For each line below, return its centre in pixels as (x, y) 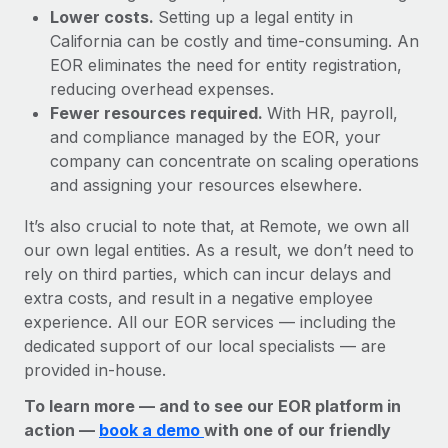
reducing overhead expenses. (162, 88)
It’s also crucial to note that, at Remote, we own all (216, 225)
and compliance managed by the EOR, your (215, 136)
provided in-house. (95, 369)
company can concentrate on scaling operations (234, 160)
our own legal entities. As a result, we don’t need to (219, 249)
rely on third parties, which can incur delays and (207, 273)
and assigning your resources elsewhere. (206, 184)
